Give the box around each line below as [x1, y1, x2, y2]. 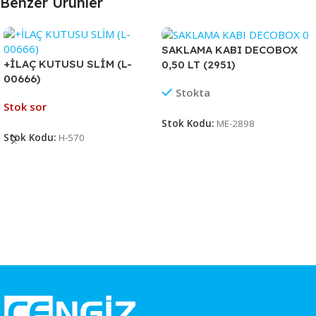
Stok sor [4, 99, 47, 114]
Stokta [175, 85, 210, 100]
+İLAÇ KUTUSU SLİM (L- [4, 56, 132, 71]
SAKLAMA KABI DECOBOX [162, 43, 298, 57]
